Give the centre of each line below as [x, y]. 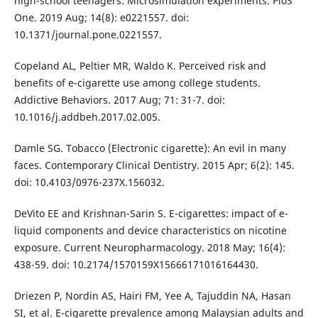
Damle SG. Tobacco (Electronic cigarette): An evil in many [150, 148]
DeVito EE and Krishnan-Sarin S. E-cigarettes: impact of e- [151, 214]
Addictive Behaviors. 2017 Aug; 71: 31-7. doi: [119, 100]
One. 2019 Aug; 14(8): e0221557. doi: [101, 17]
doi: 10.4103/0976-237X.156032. [89, 182]
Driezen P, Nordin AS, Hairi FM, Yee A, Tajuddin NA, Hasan [152, 296]
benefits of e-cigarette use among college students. [137, 83]
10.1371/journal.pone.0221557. [88, 34]
